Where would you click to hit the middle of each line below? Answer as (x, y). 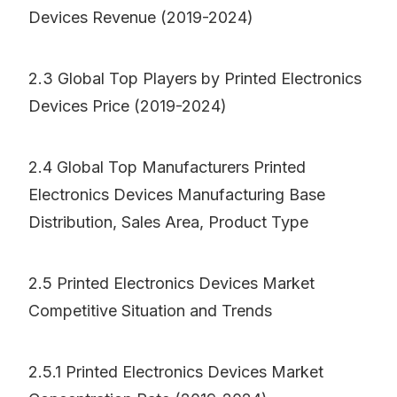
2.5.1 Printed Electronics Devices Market (176, 372)
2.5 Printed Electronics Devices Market (171, 284)
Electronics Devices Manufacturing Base (177, 195)
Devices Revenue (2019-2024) (141, 18)
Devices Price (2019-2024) (128, 106)
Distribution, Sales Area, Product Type (168, 222)
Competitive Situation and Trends (150, 311)
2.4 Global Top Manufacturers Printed (167, 167)
